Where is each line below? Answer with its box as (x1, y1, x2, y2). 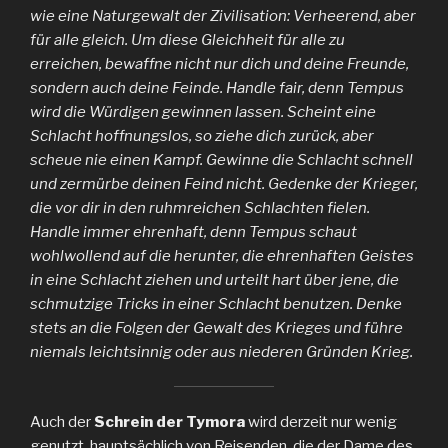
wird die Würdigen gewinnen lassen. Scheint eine (30, 102, 376, 121)
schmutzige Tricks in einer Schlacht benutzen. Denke (30, 294, 402, 313)
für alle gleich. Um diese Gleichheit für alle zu (30, 30, 345, 49)
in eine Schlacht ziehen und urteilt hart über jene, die (30, 270, 399, 289)
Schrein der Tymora (94, 412, 245, 431)
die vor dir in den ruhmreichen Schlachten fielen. (30, 198, 370, 217)
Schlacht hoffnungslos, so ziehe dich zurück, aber (30, 126, 374, 145)
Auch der (30, 412, 94, 431)
